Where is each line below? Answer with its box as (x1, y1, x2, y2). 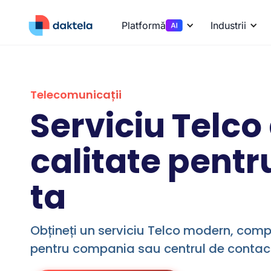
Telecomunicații (30, 87, 122, 102)
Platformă (122, 19, 166, 31)
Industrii (211, 19, 247, 31)
